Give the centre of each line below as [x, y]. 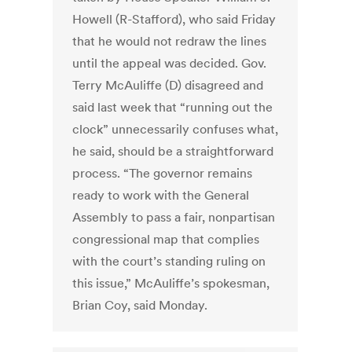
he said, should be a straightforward [173, 151]
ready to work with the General [161, 195]
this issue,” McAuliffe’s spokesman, [171, 283]
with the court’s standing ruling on [169, 261]
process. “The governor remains [163, 173]
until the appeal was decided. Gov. [170, 63]
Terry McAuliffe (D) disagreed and [168, 85]
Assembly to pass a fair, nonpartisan [174, 217]
